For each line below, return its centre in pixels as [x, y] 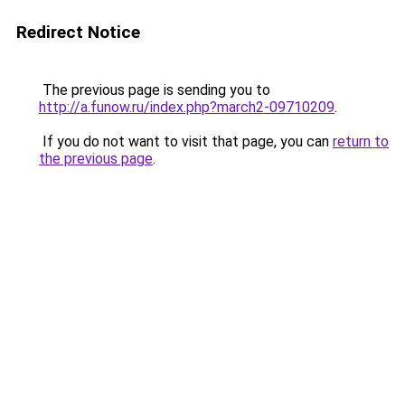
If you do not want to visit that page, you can [186, 141]
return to [361, 141]
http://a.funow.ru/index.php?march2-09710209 [187, 107]
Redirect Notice [78, 32]
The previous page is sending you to [155, 90]
